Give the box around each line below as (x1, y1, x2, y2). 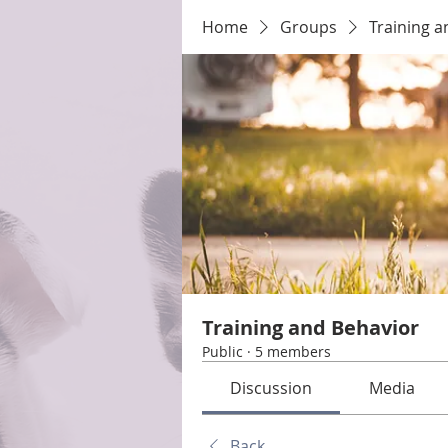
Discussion (230, 377, 313, 399)
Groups (280, 16, 337, 38)
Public (202, 342, 243, 361)
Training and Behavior (202, 314, 419, 341)
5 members (255, 342, 331, 361)
